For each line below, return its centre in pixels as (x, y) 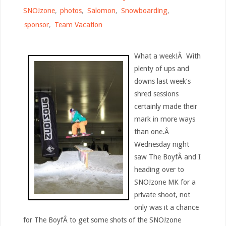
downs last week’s (162, 81)
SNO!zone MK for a (165, 182)
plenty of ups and (161, 68)
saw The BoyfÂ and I (167, 157)
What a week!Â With (167, 56)
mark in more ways (164, 119)
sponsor (37, 24)
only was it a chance (166, 207)
